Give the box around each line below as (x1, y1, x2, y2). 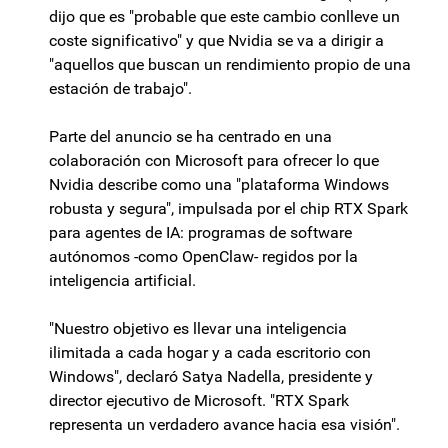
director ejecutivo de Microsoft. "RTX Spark (49, 391, 349, 411)
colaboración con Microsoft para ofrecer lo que (49, 151, 379, 171)
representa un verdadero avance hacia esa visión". (49, 415, 400, 435)
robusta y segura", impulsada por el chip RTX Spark (49, 199, 408, 219)
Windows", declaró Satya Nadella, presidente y (49, 367, 373, 387)
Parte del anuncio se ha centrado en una (49, 127, 332, 147)
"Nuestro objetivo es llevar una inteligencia (49, 319, 347, 339)
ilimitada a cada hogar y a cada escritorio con (49, 343, 371, 363)
